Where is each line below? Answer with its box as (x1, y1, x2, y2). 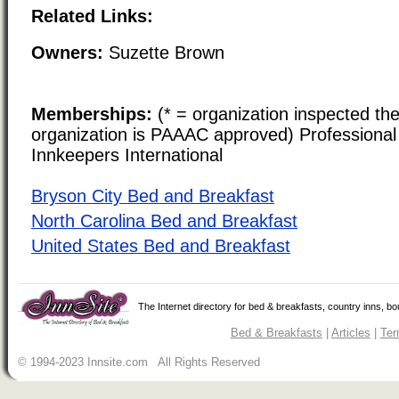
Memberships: (31, 103, 152, 124)
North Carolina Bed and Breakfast (31, 210, 297, 231)
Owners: (31, 42, 103, 62)
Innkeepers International (31, 144, 223, 165)
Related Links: (31, 5, 153, 26)
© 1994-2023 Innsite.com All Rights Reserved (18, 354, 260, 369)
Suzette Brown (103, 42, 224, 62)
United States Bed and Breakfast (31, 235, 290, 256)
